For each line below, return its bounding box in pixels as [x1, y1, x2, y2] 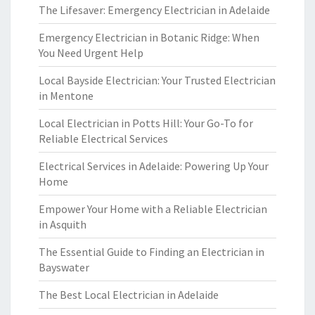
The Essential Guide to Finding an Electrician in [39, 245, 264, 259]
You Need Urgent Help [39, 46, 143, 60]
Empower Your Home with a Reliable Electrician [39, 202, 267, 216]
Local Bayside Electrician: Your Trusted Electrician [39, 73, 276, 87]
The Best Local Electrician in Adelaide [39, 288, 219, 302]
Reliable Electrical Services [39, 131, 168, 146]
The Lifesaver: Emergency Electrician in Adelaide [39, 3, 270, 17]
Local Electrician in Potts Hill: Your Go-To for [39, 116, 253, 130]
